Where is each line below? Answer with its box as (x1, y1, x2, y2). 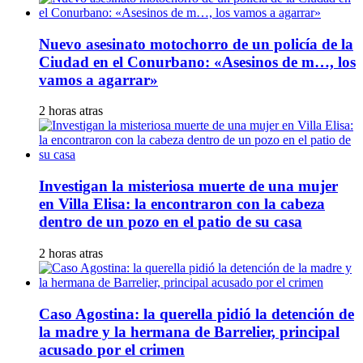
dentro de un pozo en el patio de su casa (39, 213, 302, 231)
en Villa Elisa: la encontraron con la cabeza (39, 195, 325, 213)
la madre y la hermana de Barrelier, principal (39, 322, 340, 340)
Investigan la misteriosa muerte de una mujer (39, 177, 338, 195)
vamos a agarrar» (39, 70, 158, 88)
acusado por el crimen (39, 340, 185, 358)
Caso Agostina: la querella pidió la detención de (39, 305, 354, 322)
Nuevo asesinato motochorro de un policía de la (39, 35, 353, 53)
